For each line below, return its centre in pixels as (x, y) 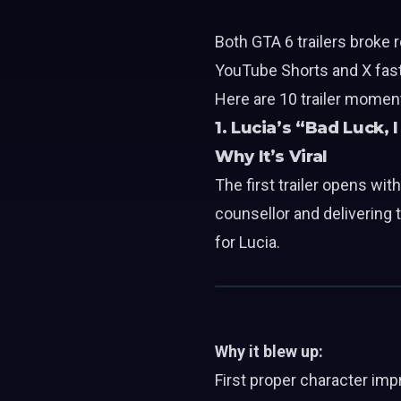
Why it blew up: (269, 351)
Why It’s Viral (271, 157)
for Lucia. (247, 242)
